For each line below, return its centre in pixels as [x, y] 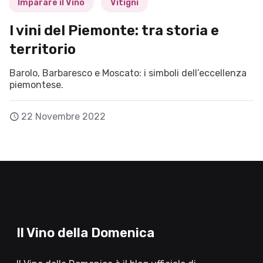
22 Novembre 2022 [63, 117]
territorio [43, 50]
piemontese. [36, 85]
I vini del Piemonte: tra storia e [114, 31]
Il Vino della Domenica [85, 233]
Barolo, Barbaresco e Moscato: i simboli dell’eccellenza [128, 73]
